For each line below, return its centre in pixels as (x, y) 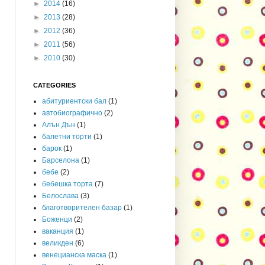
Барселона (61, 160)
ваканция (58, 231)
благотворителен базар (82, 207)
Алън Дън (59, 125)
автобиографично (72, 113)
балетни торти (67, 136)
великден (58, 243)
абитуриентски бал (74, 101)
